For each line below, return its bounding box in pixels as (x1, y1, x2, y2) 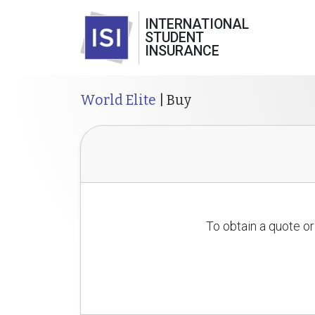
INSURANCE (145, 43, 219, 59)
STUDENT (145, 30, 204, 46)
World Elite (80, 92, 156, 108)
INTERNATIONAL (145, 16, 249, 32)
